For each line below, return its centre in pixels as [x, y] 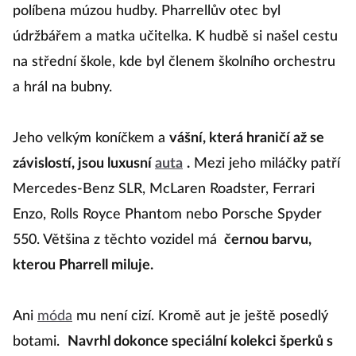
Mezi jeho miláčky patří [265, 164]
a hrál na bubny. [62, 87]
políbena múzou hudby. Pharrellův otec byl [147, 11]
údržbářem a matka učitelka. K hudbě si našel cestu [175, 37]
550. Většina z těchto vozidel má [115, 240]
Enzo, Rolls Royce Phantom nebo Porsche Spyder [167, 215]
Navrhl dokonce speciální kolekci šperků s [200, 342]
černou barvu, [266, 240]
